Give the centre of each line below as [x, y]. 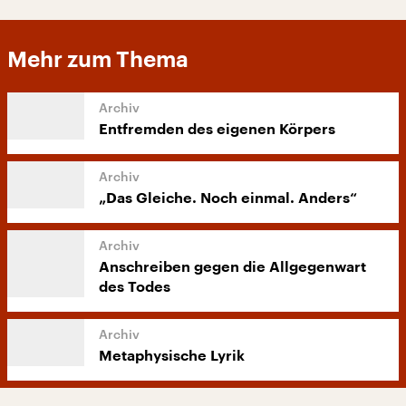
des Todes [135, 287]
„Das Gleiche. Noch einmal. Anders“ [228, 198]
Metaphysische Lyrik [172, 356]
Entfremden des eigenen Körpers [217, 130]
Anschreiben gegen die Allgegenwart [232, 267]
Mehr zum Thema [98, 60]
